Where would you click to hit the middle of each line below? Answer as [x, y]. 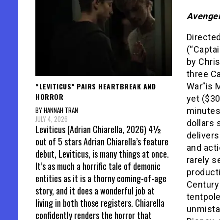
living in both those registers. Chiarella [100, 203]
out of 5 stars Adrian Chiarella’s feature [102, 142]
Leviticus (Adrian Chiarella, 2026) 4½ [98, 129]
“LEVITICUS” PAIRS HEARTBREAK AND [96, 86]
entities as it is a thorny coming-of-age [101, 179]
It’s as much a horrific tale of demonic [98, 166]
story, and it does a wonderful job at [95, 191]
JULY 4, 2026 [52, 119]
